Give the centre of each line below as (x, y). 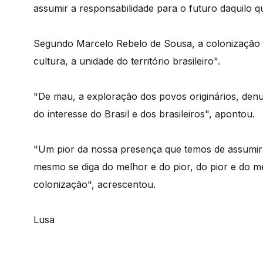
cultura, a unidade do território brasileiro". (127, 61)
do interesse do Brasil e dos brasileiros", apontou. (144, 114)
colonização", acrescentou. (95, 185)
